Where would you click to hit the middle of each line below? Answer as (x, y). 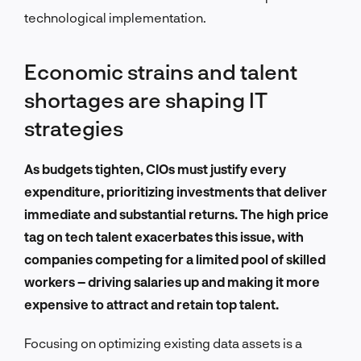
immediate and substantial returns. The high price (176, 214)
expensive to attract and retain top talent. (151, 304)
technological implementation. (115, 17)
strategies (74, 127)
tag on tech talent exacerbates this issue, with (164, 236)
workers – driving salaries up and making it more (172, 281)
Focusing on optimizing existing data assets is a (163, 342)
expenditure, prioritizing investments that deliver (176, 191)
